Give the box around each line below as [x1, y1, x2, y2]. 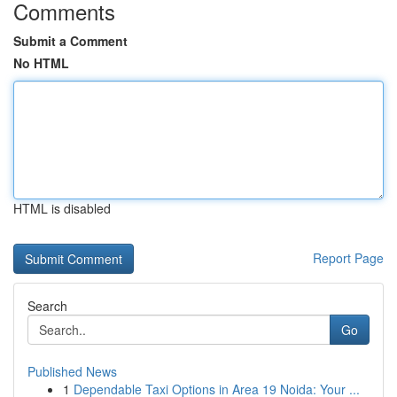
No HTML [13, 54, 69, 72]
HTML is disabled [13, 199, 111, 217]
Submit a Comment [13, 32, 128, 50]
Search [27, 297, 67, 315]
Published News [27, 362, 117, 380]
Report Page [313, 249, 384, 267]
